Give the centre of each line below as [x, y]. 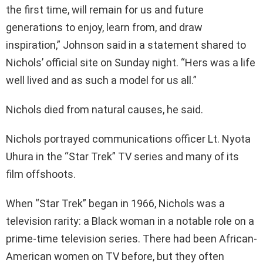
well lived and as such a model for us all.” [101, 80]
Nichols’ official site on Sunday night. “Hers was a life [131, 63]
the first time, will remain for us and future [105, 10]
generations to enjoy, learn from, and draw [104, 28]
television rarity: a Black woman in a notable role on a [130, 221]
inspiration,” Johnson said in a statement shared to [126, 45]
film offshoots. [41, 174]
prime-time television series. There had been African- [131, 239]
